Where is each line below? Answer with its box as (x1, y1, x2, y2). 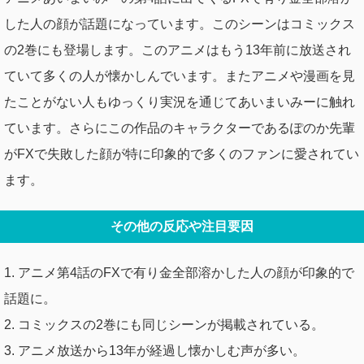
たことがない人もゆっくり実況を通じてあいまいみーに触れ (4, 94, 355, 109)
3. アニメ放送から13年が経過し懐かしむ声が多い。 (4, 343, 305, 357)
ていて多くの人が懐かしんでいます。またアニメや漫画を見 (4, 68, 355, 83)
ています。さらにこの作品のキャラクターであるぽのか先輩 (4, 120, 355, 135)
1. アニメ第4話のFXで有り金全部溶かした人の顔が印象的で (4, 265, 354, 279)
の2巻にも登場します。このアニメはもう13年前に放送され (4, 42, 351, 57)
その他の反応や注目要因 (110, 219, 253, 233)
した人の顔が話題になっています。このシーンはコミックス (4, 16, 355, 31)
